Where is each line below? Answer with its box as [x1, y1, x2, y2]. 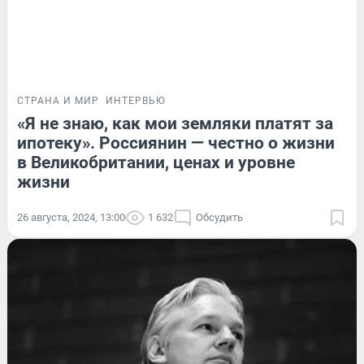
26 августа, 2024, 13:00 [17, 210, 125, 223]
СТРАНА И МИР [17, 94, 99, 106]
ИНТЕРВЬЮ [106, 94, 166, 106]
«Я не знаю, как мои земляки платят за [17, 113, 333, 133]
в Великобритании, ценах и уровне [17, 152, 295, 172]
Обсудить [196, 210, 243, 223]
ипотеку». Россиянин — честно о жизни [17, 132, 335, 153]
